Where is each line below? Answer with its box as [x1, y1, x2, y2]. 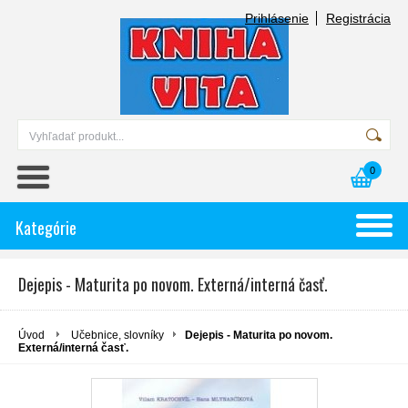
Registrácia [326, 11, 391, 25]
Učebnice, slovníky [71, 329, 164, 342]
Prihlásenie [245, 11, 309, 25]
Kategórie [15, 216, 76, 240]
